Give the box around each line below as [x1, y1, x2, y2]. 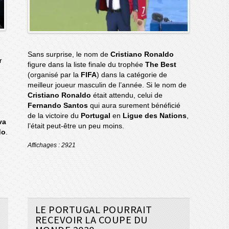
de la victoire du [27, 112, 81, 120]
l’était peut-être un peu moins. [27, 122, 124, 130]
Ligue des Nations [122, 112, 187, 120]
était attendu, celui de [90, 91, 163, 100]
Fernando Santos [27, 102, 88, 110]
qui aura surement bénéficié [87, 102, 180, 110]
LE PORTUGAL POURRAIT [35, 202, 152, 216]
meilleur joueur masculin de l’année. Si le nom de [27, 81, 187, 89]
